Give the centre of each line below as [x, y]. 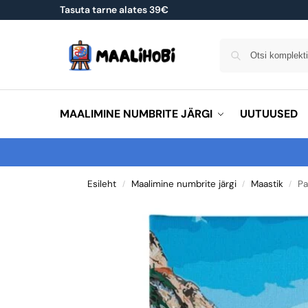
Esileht [102, 184]
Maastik [267, 184]
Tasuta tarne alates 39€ [114, 10]
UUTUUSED [268, 114]
